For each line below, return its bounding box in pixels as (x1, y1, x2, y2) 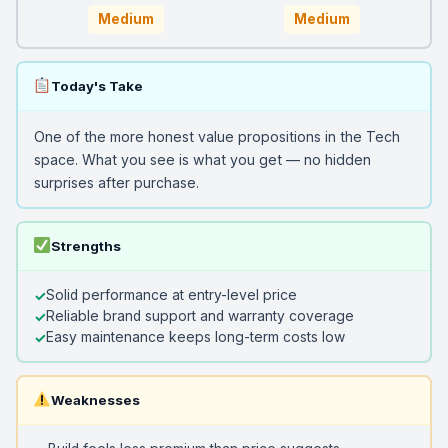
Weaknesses (50, 391, 140, 408)
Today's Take (50, 77, 143, 94)
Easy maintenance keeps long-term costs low (45, 328, 345, 345)
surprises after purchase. (33, 173, 199, 191)
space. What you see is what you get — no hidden (33, 150, 371, 168)
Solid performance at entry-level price (45, 286, 297, 303)
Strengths (50, 237, 121, 254)
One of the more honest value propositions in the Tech (33, 127, 400, 145)
